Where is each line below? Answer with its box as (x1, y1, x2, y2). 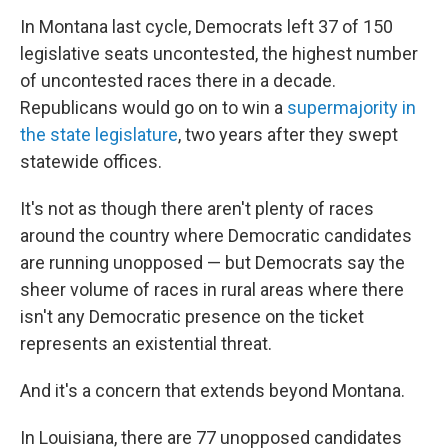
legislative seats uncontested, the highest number (20, 43, 418, 64)
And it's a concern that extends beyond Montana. (20, 380, 405, 401)
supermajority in (287, 97, 416, 118)
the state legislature (20, 124, 178, 145)
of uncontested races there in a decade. (20, 70, 336, 91)
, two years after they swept (178, 124, 398, 145)
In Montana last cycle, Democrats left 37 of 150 (20, 16, 393, 37)
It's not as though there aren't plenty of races (20, 198, 374, 219)
